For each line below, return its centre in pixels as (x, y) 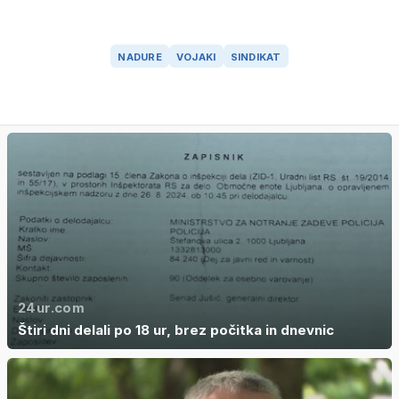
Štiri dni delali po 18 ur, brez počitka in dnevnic (176, 330)
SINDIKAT (256, 57)
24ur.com (51, 308)
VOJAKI (196, 57)
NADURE (140, 57)
